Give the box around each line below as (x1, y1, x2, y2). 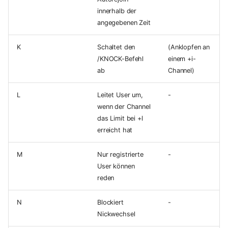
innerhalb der (97, 7, 137, 15)
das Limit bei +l (97, 115, 143, 123)
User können (97, 162, 135, 170)
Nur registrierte (97, 151, 144, 159)
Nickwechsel (97, 210, 135, 218)
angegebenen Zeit (97, 19, 151, 27)
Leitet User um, (97, 91, 143, 99)
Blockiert (97, 198, 124, 207)
